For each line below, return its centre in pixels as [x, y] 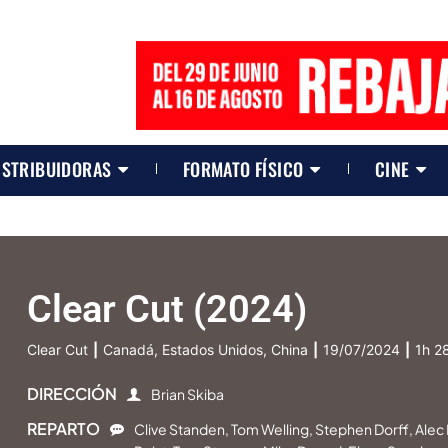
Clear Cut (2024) [167, 309]
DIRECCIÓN [72, 394]
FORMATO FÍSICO [243, 168]
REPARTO [64, 429]
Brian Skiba [188, 394]
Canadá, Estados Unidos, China [206, 350]
